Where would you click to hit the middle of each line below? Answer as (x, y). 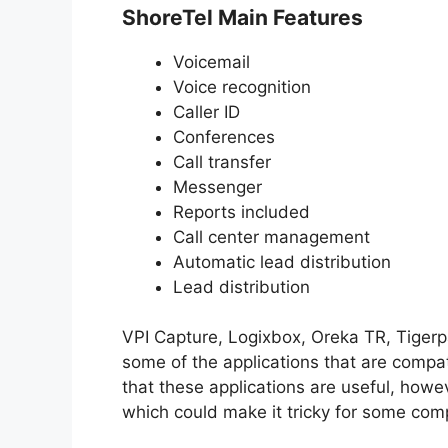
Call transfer (222, 161)
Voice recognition (242, 86)
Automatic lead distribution (282, 261)
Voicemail (211, 61)
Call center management (271, 236)
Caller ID (206, 111)
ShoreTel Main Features (245, 17)
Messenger (217, 186)
